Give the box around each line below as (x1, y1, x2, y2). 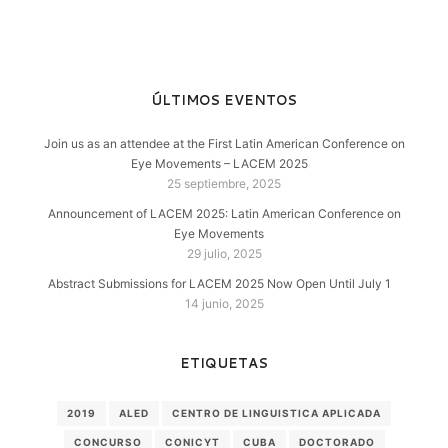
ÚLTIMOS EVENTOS (151, 90, 297, 109)
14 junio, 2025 (184, 295, 264, 311)
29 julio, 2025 (186, 245, 262, 261)
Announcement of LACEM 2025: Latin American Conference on (47, 205, 401, 221)
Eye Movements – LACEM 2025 (130, 155, 308, 171)
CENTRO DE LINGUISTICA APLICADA (172, 406, 381, 419)
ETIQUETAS (180, 353, 268, 372)
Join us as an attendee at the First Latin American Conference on (43, 135, 405, 151)
